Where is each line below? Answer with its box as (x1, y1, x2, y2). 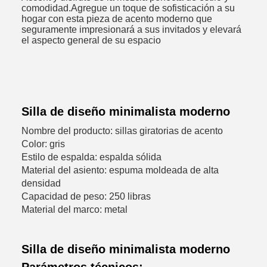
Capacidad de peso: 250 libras (21, 191, 151, 201)
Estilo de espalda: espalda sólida (21, 151, 162, 162)
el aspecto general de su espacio (21, 35, 161, 45)
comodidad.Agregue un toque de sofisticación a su (21, 2, 235, 13)
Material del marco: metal (21, 204, 128, 215)
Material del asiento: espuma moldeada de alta (21, 164, 219, 175)
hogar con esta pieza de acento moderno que (21, 13, 212, 24)
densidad (21, 178, 61, 188)
